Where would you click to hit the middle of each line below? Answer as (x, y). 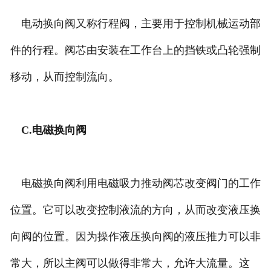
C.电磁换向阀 (48, 130)
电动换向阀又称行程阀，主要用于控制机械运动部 (135, 24)
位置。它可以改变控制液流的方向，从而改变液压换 (135, 210)
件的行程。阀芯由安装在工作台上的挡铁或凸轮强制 (135, 51)
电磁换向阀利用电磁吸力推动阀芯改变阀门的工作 (135, 184)
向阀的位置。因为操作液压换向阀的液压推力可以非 (135, 237)
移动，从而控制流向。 (64, 77)
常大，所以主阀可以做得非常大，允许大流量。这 (130, 263)
